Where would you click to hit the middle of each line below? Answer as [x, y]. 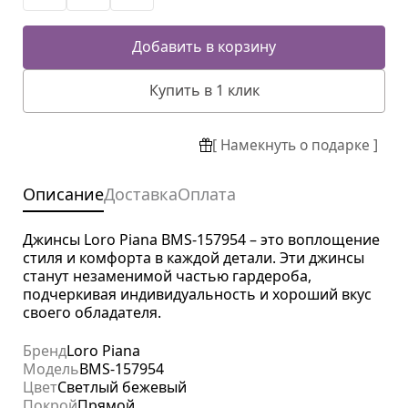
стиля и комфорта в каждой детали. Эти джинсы [194, 258]
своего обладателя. [92, 313]
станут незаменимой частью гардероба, [167, 276]
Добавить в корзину [204, 47]
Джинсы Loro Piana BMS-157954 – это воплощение [201, 240]
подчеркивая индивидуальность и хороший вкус [197, 295]
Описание [63, 194]
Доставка [141, 194]
